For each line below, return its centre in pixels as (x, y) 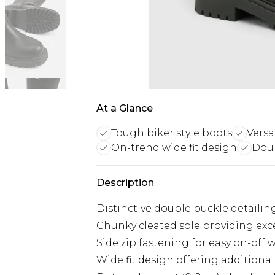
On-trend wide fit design (174, 148)
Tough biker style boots (172, 133)
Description (125, 183)
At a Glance (125, 108)
